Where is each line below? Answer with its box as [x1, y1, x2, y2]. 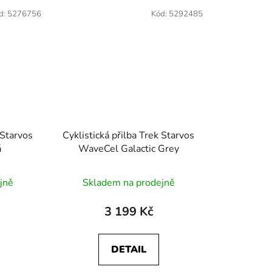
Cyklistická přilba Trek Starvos [63, 128, 195, 142]
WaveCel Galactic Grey [78, 141, 179, 155]
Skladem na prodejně [82, 175, 175, 189]
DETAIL [110, 242, 146, 256]
